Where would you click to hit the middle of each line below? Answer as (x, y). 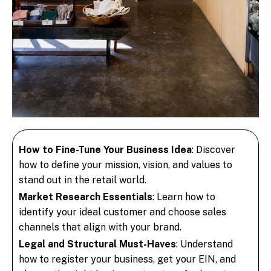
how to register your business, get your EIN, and (127, 259)
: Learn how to (184, 197)
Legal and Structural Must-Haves (97, 244)
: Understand (204, 244)
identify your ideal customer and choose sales (122, 212)
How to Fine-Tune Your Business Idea (105, 149)
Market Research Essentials (86, 197)
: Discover (214, 149)
